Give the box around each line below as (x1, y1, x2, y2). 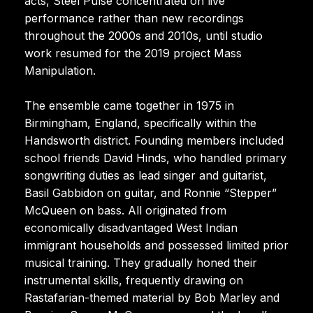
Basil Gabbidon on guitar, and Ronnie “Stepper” (24, 185, 277, 200)
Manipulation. (24, 63, 96, 78)
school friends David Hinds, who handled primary (24, 150, 286, 165)
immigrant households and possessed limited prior (24, 238, 289, 252)
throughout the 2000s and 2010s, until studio (24, 28, 263, 43)
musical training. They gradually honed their (24, 255, 257, 270)
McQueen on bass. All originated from (24, 203, 226, 217)
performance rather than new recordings (24, 10, 244, 25)
